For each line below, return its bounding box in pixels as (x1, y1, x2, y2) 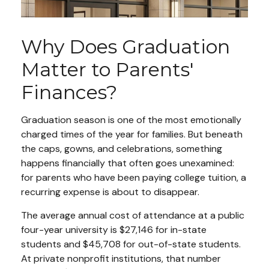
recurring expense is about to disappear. (21, 185, 199, 198)
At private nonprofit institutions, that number (21, 252, 221, 265)
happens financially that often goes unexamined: (21, 156, 234, 169)
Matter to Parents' (21, 57, 194, 81)
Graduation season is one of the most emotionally (21, 113, 241, 126)
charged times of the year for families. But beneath (21, 127, 243, 141)
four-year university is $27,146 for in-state (21, 223, 207, 236)
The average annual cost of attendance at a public (21, 208, 244, 222)
